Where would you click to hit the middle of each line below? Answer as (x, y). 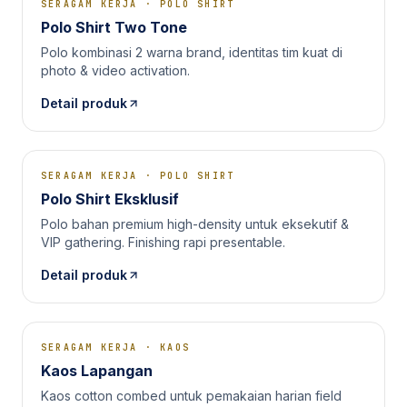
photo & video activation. (115, 70)
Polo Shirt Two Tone (114, 27)
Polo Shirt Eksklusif (110, 199)
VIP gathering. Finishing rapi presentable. (163, 242)
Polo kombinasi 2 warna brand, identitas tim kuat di (192, 52)
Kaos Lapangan (97, 371)
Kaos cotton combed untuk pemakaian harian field (191, 396)
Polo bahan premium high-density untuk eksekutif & (195, 224)
